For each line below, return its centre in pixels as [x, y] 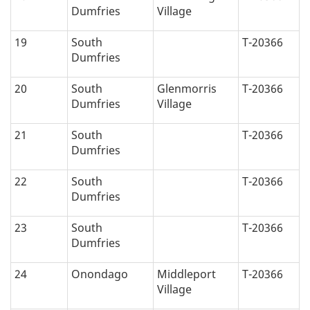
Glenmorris [187, 89]
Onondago [100, 274]
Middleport [186, 274]
